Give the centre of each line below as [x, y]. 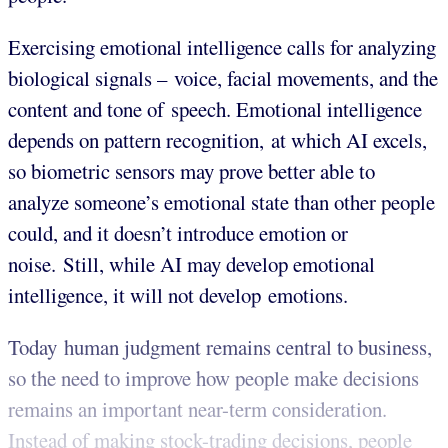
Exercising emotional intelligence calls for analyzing [222, 47]
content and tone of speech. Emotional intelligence [215, 109]
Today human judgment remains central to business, [220, 346]
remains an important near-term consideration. [197, 408]
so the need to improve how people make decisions [213, 377]
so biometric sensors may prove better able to [191, 171]
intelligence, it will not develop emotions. [178, 295]
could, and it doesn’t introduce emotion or [178, 233]
